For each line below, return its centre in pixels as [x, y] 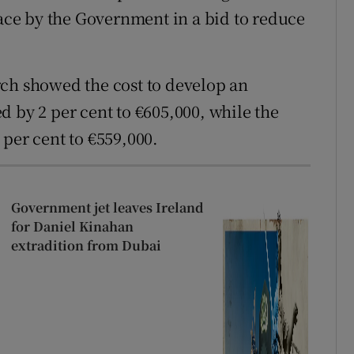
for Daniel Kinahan [72, 227]
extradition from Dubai [86, 246]
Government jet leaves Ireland [107, 208]
